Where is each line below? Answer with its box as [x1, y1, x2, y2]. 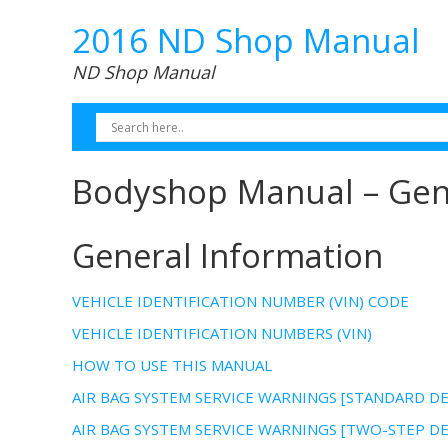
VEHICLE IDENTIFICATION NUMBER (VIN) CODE [72, 291, 409, 311]
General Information [72, 233, 383, 278]
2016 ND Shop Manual [72, 18, 420, 63]
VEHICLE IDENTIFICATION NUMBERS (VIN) [72, 323, 372, 343]
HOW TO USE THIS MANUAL [72, 355, 272, 375]
